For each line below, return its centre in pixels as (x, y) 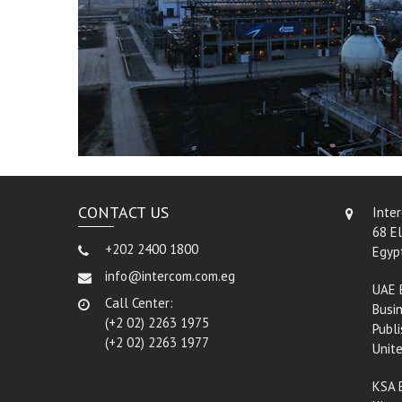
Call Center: (139, 303)
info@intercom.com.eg (170, 276)
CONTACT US (123, 212)
